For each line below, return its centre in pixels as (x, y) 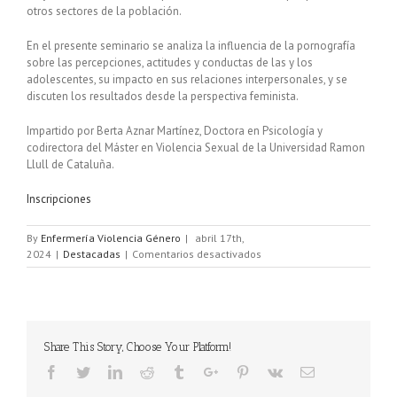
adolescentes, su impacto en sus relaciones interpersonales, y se (187, 79)
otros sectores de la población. (104, 11)
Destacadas (92, 253)
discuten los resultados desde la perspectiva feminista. (163, 96)
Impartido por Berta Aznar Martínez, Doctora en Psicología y (175, 130)
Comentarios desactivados (197, 253)
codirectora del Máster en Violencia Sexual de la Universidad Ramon (196, 147)
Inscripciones (59, 198)
